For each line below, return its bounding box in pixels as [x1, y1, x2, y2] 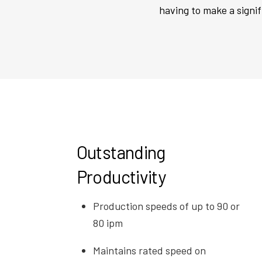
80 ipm [93, 216, 123, 230]
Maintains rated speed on [93, 244, 206, 257]
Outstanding [76, 141, 166, 163]
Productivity [76, 166, 166, 188]
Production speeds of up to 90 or [93, 199, 240, 213]
